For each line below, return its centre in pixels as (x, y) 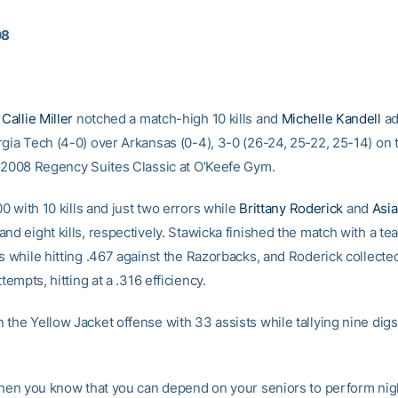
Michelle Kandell (331, 119)
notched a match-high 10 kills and (177, 119)
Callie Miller (38, 119)
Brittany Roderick (291, 208)
